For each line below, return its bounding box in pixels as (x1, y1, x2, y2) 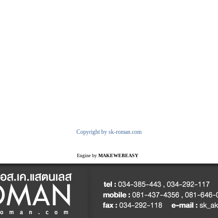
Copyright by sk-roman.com (76, 128, 142, 135)
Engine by (76, 153, 98, 158)
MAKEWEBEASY (98, 153, 138, 158)
